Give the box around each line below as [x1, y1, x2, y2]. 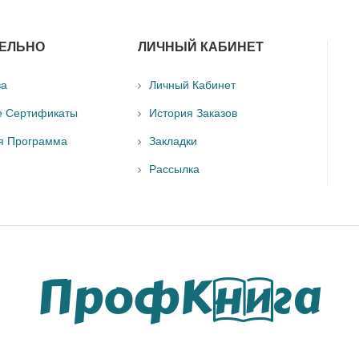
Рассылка [149, 162, 200, 177]
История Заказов [149, 106, 238, 121]
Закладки [149, 134, 198, 149]
